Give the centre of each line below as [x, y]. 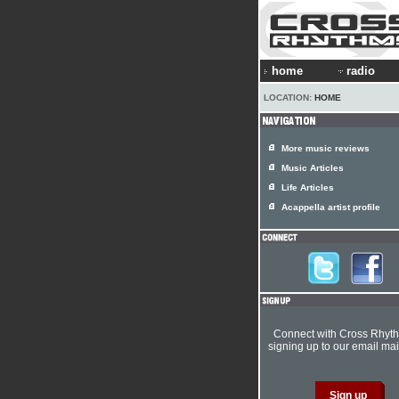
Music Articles [313, 168]
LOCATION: [289, 98]
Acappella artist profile [331, 207]
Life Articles [308, 187]
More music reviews [326, 148]
